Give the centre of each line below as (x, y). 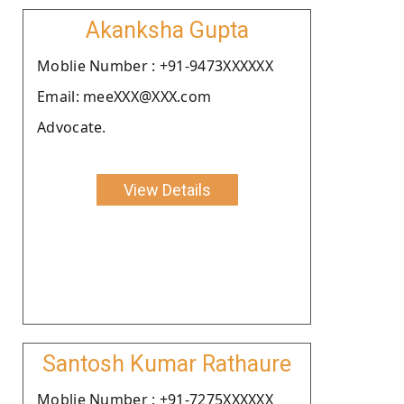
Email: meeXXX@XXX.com (124, 96)
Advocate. (72, 127)
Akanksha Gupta (167, 30)
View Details (167, 189)
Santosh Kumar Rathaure (167, 363)
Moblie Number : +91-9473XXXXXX (155, 65)
